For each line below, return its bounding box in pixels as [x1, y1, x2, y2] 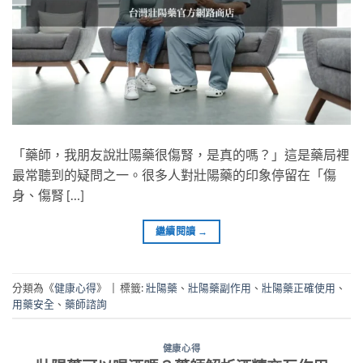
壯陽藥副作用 [188, 280, 251, 294]
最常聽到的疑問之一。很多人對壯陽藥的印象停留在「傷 [12, 167, 336, 183]
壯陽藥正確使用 [262, 280, 335, 294]
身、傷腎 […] [12, 187, 84, 203]
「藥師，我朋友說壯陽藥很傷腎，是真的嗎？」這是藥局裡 [12, 147, 349, 163]
